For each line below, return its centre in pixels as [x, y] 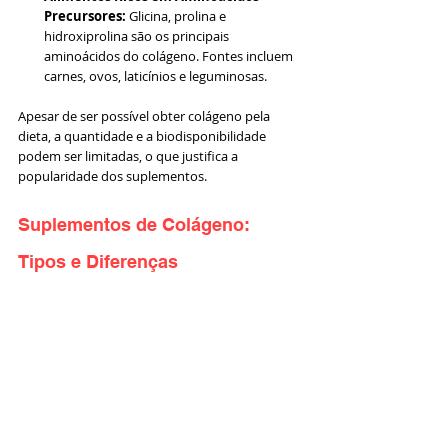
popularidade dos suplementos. [112, 175]
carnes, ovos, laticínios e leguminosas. [155, 75]
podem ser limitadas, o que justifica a [129, 155]
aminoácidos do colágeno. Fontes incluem [170, 55]
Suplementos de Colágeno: [136, 224]
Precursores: [85, 15]
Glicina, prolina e [177, 15]
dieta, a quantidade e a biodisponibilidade [143, 135]
